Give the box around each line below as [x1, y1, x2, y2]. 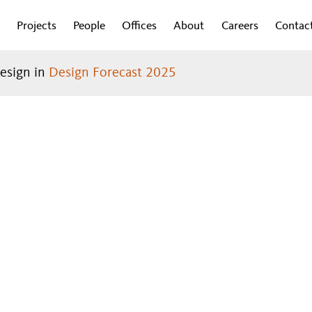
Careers [221, 20, 258, 32]
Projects [16, 20, 56, 32]
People [72, 20, 105, 32]
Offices [122, 20, 157, 32]
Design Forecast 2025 [49, 66, 176, 80]
